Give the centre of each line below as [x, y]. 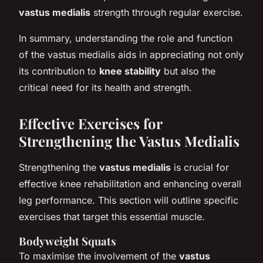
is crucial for [200, 167]
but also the [188, 71]
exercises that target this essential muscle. [112, 216]
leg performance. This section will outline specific [129, 200]
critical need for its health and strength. [105, 87]
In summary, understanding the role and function [126, 38]
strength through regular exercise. [167, 12]
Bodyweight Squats [68, 241]
